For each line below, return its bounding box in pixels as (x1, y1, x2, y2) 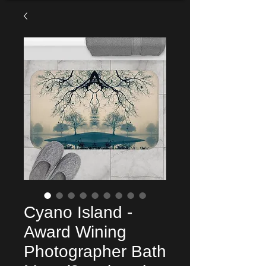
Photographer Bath (24, 242, 166, 261)
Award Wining (24, 223, 126, 241)
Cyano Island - (24, 203, 132, 221)
